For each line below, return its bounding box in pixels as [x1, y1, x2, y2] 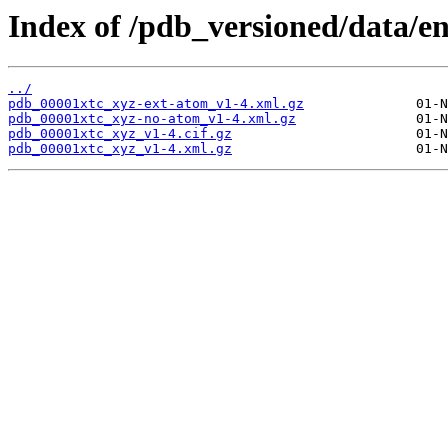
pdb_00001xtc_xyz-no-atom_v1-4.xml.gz [8, 111, 296, 127]
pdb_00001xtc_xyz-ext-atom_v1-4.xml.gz [8, 96, 304, 112]
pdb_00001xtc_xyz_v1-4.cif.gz [8, 126, 232, 142]
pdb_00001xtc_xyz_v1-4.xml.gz [8, 141, 232, 157]
